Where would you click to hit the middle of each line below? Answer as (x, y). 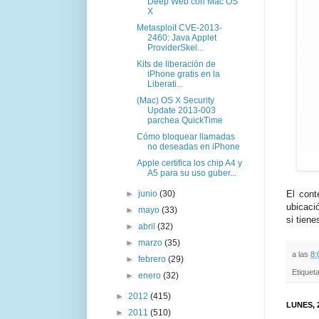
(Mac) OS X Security (175, 100)
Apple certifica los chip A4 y (189, 163)
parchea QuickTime (185, 120)
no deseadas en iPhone (193, 146)
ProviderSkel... (175, 47)
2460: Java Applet (182, 37)
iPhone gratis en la (183, 74)
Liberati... (165, 84)
